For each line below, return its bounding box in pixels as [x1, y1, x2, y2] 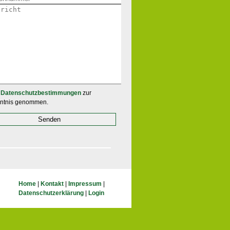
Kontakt [41, 180, 64, 187]
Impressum [68, 180, 102, 187]
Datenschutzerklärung [18, 189, 84, 197]
